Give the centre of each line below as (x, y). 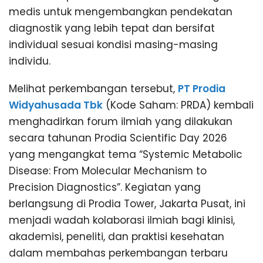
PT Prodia (202, 89)
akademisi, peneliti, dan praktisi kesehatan (117, 237)
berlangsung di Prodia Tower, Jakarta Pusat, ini (127, 204)
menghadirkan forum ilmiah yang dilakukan (121, 122)
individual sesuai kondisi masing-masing (113, 45)
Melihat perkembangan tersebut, (93, 89)
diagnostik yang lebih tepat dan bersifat (112, 28)
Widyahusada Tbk (56, 105)
